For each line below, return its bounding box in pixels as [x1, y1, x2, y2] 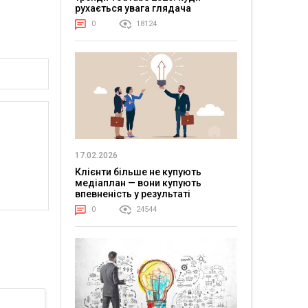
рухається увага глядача [74, 2, 191, 14]
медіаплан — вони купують [74, 177, 201, 188]
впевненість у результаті [74, 188, 190, 199]
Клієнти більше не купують [74, 166, 201, 177]
